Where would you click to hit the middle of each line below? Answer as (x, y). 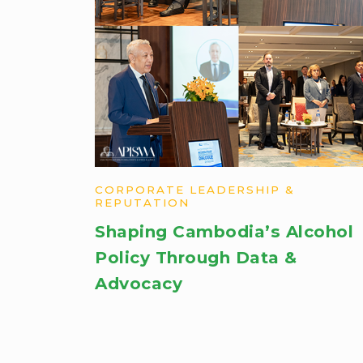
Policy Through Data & (196, 258)
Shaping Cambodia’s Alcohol (224, 232)
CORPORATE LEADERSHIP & (195, 190)
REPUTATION (143, 203)
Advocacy (139, 284)
